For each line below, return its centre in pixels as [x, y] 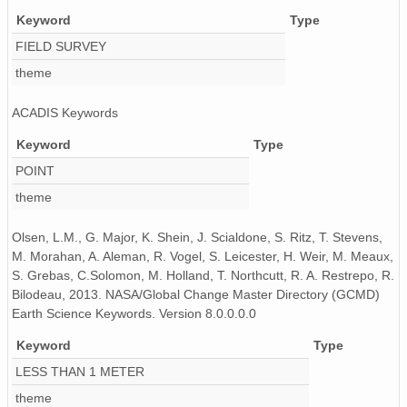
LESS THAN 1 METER [80, 372]
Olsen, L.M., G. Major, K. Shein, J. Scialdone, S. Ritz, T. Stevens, [197, 238]
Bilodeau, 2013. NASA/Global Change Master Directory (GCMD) [196, 295]
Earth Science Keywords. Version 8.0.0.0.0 [134, 314]
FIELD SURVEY [61, 47]
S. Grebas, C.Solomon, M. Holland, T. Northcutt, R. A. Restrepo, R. [203, 276]
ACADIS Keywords [65, 113]
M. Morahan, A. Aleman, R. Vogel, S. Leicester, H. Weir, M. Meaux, [203, 257]
